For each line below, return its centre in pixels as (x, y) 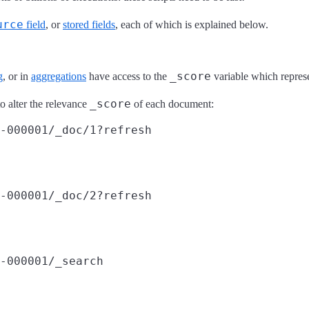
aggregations (59, 76)
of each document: (172, 103)
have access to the (128, 76)
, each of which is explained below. (192, 24)
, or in (17, 76)
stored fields (89, 24)
